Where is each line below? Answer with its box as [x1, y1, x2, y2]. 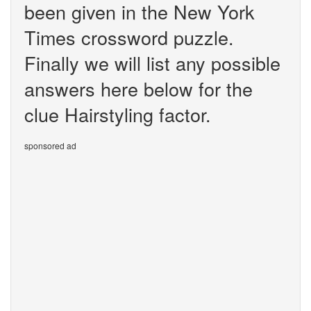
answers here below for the [24, 75, 253, 102]
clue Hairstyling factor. [24, 101, 211, 128]
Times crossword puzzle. [24, 24, 234, 51]
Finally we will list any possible [24, 49, 280, 76]
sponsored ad [24, 140, 76, 151]
